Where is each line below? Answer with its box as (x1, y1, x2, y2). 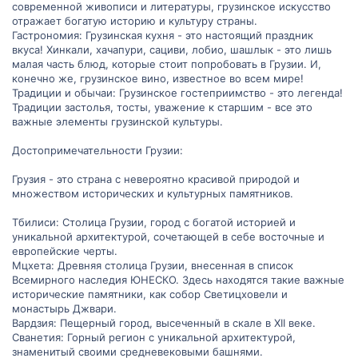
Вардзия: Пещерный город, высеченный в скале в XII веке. (12, 316, 316, 330)
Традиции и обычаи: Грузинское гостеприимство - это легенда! (12, 86, 343, 100)
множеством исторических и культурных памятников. (12, 187, 293, 201)
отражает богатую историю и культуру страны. (12, 14, 257, 28)
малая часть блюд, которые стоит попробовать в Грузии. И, (12, 58, 321, 71)
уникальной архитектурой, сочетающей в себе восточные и (12, 230, 324, 244)
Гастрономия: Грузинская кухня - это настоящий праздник (12, 29, 313, 42)
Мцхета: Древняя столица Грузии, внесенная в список (12, 259, 293, 272)
